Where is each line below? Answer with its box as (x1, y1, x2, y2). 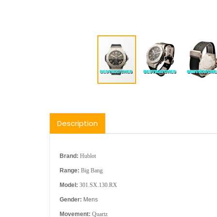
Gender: (60, 196, 82, 203)
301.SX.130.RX (79, 182, 117, 188)
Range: (60, 167, 79, 174)
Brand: (60, 153, 78, 159)
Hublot (80, 153, 97, 159)
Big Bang (81, 167, 103, 174)
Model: (60, 182, 78, 188)
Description (57, 118, 98, 128)
